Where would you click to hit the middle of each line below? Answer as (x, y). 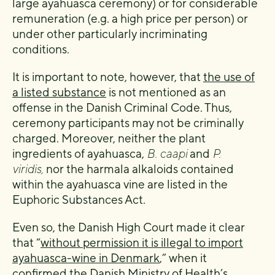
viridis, (28, 168)
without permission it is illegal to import (142, 242)
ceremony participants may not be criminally (128, 122)
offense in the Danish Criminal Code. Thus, (122, 107)
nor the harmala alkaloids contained (139, 168)
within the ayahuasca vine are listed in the (120, 184)
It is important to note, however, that (108, 76)
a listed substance (59, 92)
